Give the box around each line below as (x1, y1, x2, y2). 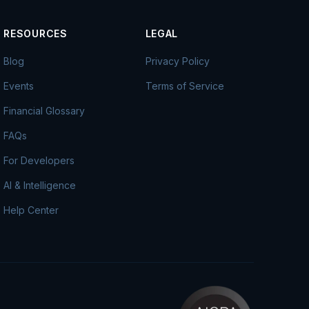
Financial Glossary (3, 105, 86, 117)
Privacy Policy (145, 55, 210, 68)
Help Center (3, 204, 59, 217)
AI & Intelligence (3, 179, 77, 192)
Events (3, 80, 34, 92)
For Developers (3, 154, 75, 167)
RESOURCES (3, 28, 68, 40)
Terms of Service (145, 80, 224, 92)
